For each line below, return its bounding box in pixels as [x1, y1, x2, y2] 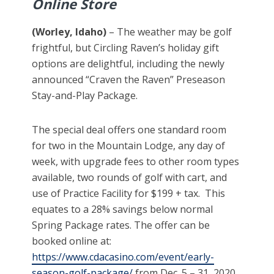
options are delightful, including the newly [32, 57, 225, 71]
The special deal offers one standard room [32, 123, 227, 137]
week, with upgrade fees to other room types [32, 155, 240, 169]
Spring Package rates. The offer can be [32, 218, 210, 232]
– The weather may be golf [106, 25, 232, 39]
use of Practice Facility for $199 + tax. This [32, 187, 226, 201]
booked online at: [32, 234, 112, 248]
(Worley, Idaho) [32, 25, 107, 39]
